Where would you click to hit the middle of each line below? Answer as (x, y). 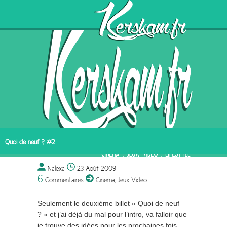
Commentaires (63, 180)
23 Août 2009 (97, 168)
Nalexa (57, 168)
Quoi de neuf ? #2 (30, 142)
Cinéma (105, 180)
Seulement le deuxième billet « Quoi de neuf (108, 203)
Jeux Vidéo (133, 180)
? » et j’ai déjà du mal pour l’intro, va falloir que (112, 215)
